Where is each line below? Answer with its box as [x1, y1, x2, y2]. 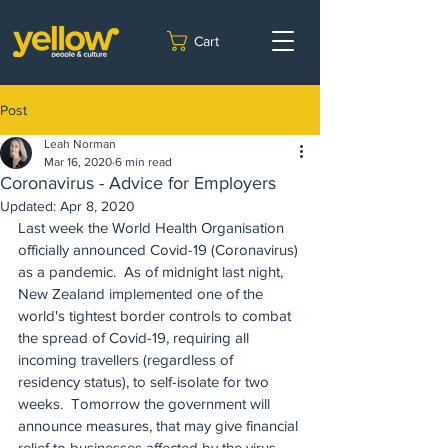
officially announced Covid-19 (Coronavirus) [18, 241, 302, 258]
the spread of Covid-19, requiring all [18, 329, 253, 346]
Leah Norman [44, 137, 116, 151]
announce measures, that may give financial [18, 417, 302, 434]
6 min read [115, 155, 172, 169]
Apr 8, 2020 [60, 198, 135, 214]
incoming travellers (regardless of [18, 351, 237, 368]
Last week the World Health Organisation [18, 219, 288, 236]
